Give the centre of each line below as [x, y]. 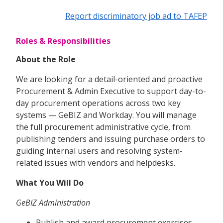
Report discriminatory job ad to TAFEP [136, 16]
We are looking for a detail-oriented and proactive [109, 79]
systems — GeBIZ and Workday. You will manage [106, 115]
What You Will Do [50, 182]
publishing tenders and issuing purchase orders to [111, 139]
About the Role [46, 59]
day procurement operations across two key [98, 103]
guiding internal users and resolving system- [99, 151]
